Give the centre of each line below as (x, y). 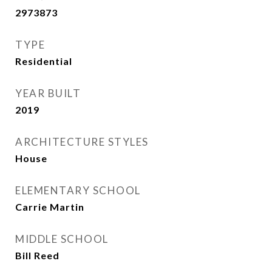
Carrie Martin (50, 207)
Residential (44, 61)
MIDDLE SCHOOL (62, 239)
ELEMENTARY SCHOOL (78, 190)
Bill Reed (37, 255)
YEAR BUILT (48, 93)
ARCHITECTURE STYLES (82, 142)
